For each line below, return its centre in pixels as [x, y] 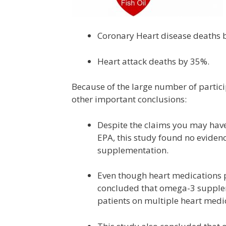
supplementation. [133, 150]
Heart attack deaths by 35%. [153, 61]
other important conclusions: [129, 99]
